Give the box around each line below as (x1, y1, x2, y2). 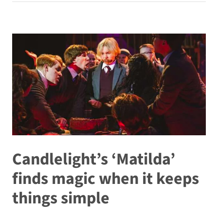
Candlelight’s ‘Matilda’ (12, 147, 175, 171)
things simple (12, 186, 109, 210)
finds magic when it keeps (12, 166, 199, 191)
